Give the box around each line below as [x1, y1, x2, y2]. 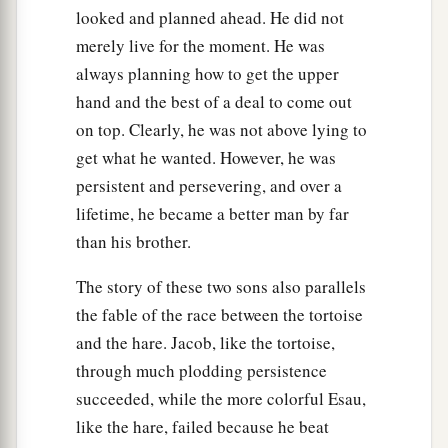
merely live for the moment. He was [76, 34, 325, 58]
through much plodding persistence [76, 359, 327, 383]
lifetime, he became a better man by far [76, 202, 349, 226]
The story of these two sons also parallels [76, 275, 366, 299]
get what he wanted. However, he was [76, 146, 336, 170]
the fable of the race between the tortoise [76, 303, 363, 327]
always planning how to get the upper [76, 62, 339, 86]
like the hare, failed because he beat [76, 415, 329, 439]
